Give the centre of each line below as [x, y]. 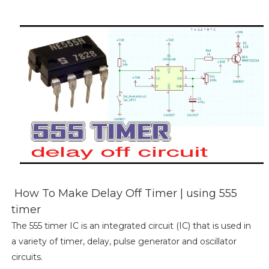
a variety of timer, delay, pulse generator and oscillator [124, 241]
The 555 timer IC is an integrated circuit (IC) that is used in [131, 225]
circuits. [27, 257]
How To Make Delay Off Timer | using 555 [124, 193]
